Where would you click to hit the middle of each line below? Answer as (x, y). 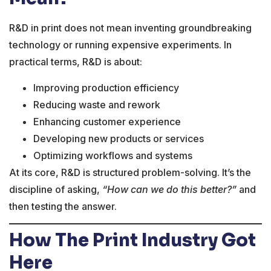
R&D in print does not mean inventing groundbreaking (130, 28)
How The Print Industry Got (132, 240)
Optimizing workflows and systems (113, 155)
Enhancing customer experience (107, 121)
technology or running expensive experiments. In (120, 45)
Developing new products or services (119, 138)
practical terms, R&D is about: (76, 62)
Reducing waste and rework (97, 104)
